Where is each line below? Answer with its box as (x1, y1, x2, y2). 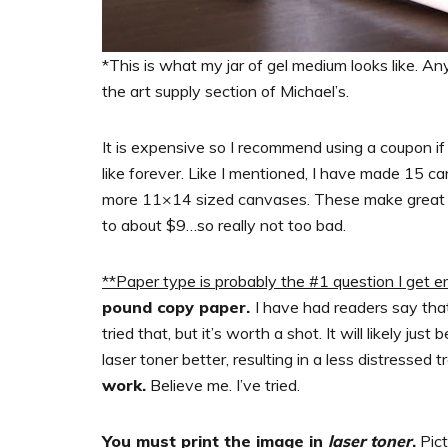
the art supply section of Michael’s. (102, 80, 349, 101)
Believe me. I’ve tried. (146, 374, 300, 395)
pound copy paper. (102, 296, 255, 317)
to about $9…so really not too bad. (102, 214, 346, 235)
